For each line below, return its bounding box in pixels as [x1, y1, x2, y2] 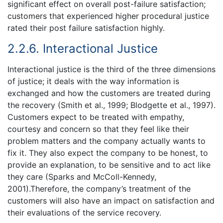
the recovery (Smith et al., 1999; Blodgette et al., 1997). [7, 100, 216, 110]
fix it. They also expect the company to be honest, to [7, 147, 208, 158]
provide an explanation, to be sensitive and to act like [7, 159, 211, 170]
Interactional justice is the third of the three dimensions [7, 64, 216, 74]
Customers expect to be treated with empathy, [7, 111, 184, 122]
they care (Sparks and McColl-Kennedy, [7, 171, 156, 182]
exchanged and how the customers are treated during [7, 88, 211, 98]
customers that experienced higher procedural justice [7, 11, 209, 21]
